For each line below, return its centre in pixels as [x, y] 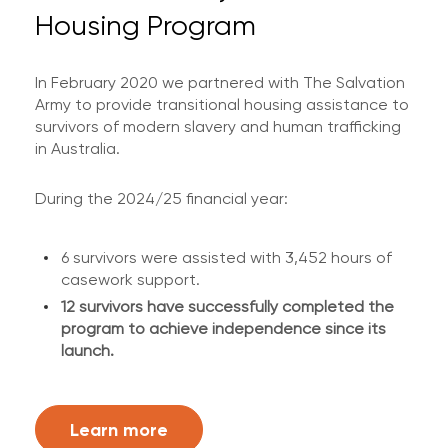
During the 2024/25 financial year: [161, 198]
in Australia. [77, 148]
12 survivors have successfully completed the [227, 306]
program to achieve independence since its [223, 328]
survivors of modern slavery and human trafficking [218, 126]
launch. [87, 350]
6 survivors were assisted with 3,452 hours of [226, 257]
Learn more [119, 429]
